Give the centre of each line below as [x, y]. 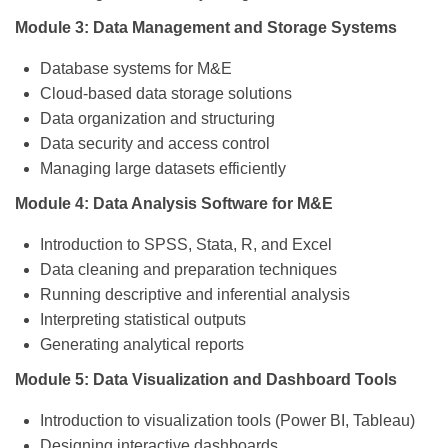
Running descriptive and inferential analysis [195, 295]
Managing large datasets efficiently [163, 169]
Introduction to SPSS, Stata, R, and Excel [186, 245]
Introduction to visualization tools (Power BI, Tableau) [227, 421]
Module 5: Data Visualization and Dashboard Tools [206, 380]
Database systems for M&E [136, 69]
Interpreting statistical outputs [143, 320]
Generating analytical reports [142, 345]
